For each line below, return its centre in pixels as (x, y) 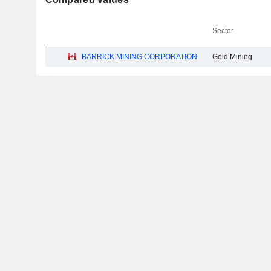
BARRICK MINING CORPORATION (140, 57)
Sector (223, 31)
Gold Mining (233, 57)
